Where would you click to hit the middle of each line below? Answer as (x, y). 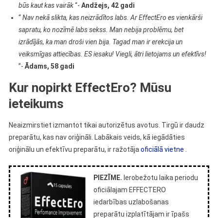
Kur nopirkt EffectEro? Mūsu (90, 88)
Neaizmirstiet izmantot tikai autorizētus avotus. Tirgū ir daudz (106, 125)
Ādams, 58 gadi (49, 66)
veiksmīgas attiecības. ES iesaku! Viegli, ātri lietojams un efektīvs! (112, 54)
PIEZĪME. (108, 178)
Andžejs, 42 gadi (108, 5)
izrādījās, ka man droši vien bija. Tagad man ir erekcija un (100, 42)
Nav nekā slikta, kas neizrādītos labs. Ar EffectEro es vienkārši (112, 18)
